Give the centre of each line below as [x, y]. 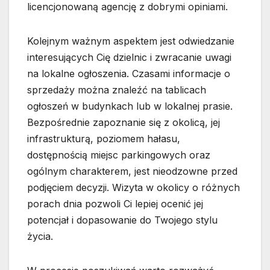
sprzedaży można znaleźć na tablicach [117, 90]
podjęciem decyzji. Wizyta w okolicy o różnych [133, 188]
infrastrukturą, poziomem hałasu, [104, 139]
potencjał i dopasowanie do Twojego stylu [122, 220]
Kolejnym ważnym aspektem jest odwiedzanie [131, 41]
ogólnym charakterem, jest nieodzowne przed [132, 171]
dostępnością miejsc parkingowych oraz [119, 155]
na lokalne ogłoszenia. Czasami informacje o [129, 74]
